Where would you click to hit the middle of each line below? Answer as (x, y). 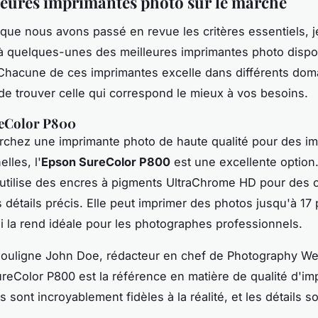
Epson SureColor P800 (106, 161)
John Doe (72, 255)
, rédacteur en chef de (163, 255)
